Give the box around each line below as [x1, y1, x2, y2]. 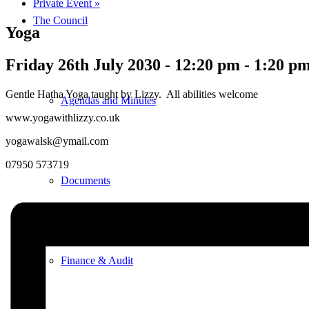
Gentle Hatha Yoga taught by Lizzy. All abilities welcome [6, 88, 258, 100]
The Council [33, 14, 88, 26]
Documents [61, 174, 110, 186]
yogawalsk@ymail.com [6, 134, 108, 147]
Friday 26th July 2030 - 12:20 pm [6, 55, 240, 74]
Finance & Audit [61, 254, 133, 266]
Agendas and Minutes [61, 94, 156, 106]
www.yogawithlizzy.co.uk [6, 111, 120, 123]
